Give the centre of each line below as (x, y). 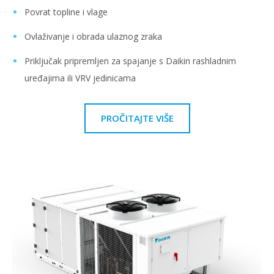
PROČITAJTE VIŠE (137, 118)
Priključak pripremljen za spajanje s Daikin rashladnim (130, 61)
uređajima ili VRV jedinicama (80, 78)
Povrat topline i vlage (66, 12)
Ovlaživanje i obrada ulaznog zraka (93, 37)
